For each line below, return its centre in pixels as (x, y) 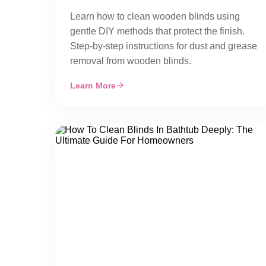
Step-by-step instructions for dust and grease (164, 46)
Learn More (93, 85)
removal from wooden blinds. (131, 61)
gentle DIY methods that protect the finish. (157, 31)
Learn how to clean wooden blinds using (155, 16)
